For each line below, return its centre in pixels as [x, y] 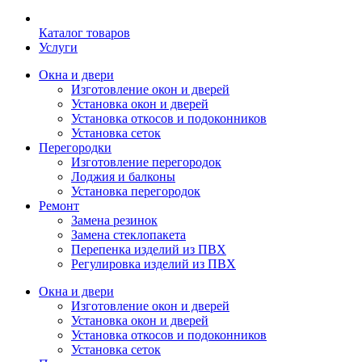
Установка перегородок [136, 192]
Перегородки [75, 148]
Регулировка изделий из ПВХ [154, 264]
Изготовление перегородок [146, 162]
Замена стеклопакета [128, 235]
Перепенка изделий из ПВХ [149, 250]
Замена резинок [114, 221]
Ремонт [59, 206]
